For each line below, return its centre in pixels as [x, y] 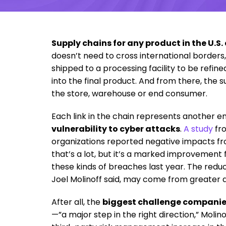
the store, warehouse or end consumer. [129, 94]
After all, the [76, 202]
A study [198, 129]
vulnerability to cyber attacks [116, 129]
